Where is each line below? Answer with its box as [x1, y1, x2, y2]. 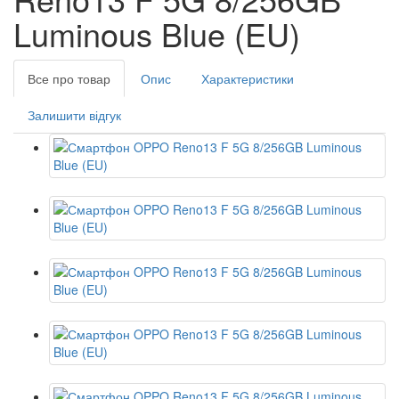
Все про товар [28, 69, 110, 87]
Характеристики [201, 69, 294, 87]
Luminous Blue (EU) [13, 11, 300, 56]
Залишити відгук [28, 106, 121, 124]
